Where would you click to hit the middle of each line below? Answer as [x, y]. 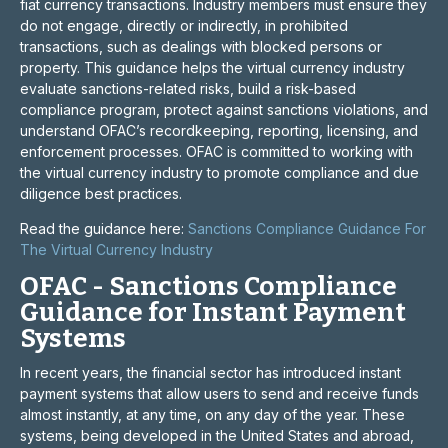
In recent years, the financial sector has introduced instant [210, 372]
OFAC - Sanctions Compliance [208, 286]
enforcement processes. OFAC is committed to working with [216, 151]
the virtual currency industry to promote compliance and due [219, 172]
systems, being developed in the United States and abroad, [217, 435]
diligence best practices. [101, 193]
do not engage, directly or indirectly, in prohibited [184, 25]
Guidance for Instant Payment [213, 312]
